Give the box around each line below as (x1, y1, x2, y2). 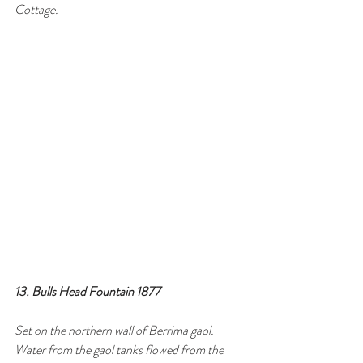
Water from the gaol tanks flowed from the (15, 340, 226, 360)
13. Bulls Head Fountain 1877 (15, 282, 160, 301)
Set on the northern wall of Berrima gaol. (15, 321, 216, 340)
